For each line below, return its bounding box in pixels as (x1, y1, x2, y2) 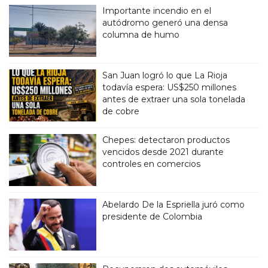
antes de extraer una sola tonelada (102, 93, 246, 105)
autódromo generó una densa (102, 17, 229, 28)
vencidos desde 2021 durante (102, 146, 224, 157)
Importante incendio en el (102, 5, 212, 16)
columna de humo (102, 29, 180, 40)
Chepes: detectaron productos (102, 134, 230, 145)
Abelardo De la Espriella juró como (102, 199, 245, 210)
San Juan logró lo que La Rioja (102, 69, 228, 81)
